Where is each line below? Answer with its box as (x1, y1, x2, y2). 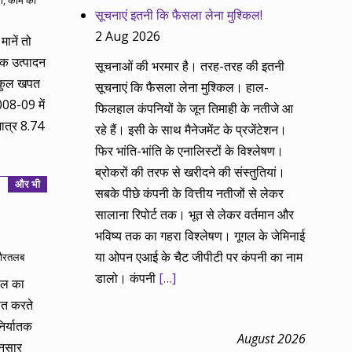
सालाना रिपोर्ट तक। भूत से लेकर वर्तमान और (95, 206, 295, 224)
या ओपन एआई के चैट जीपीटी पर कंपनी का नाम (95, 248, 303, 266)
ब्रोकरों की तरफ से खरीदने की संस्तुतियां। (95, 163, 286, 181)
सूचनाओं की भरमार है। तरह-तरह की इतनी (95, 57, 285, 75)
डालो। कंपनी (95, 269, 159, 288)
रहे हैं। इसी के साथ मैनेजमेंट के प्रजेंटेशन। (95, 121, 288, 139)
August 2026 (237, 330, 306, 348)
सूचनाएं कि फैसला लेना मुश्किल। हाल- (95, 79, 269, 97)
